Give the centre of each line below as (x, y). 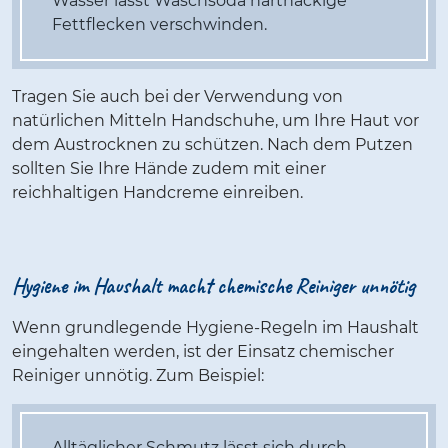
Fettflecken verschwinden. (159, 25)
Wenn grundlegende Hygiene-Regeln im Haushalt (215, 328)
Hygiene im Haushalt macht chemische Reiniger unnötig (213, 286)
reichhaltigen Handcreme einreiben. (157, 193)
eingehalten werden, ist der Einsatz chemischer (203, 352)
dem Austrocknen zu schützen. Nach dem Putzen (212, 145)
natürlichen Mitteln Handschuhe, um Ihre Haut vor (215, 121)
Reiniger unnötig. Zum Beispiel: (138, 376)
